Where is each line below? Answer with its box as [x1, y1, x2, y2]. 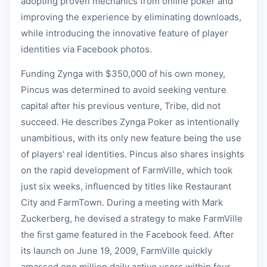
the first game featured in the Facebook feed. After [21, 229, 234, 240]
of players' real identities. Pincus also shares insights [21, 148, 244, 160]
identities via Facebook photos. [21, 44, 152, 55]
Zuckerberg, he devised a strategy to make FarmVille [21, 213, 243, 224]
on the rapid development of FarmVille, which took [21, 164, 232, 176]
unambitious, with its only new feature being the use [21, 132, 241, 144]
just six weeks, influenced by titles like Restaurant [21, 181, 231, 192]
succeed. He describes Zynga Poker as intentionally [21, 116, 239, 128]
